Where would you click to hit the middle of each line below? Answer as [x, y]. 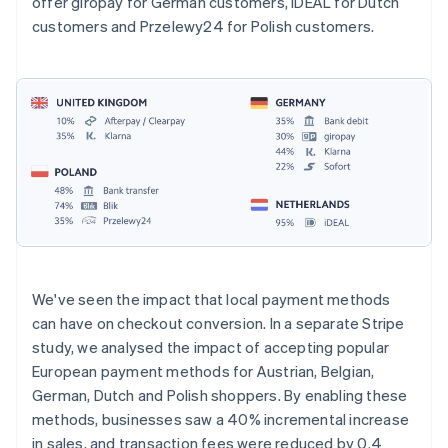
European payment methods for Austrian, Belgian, [203, 371]
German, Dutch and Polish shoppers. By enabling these [220, 395]
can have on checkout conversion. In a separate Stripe [218, 323]
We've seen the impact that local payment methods [211, 299]
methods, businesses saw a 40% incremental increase [221, 419]
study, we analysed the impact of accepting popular [211, 347]
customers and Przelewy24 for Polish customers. [203, 25]
